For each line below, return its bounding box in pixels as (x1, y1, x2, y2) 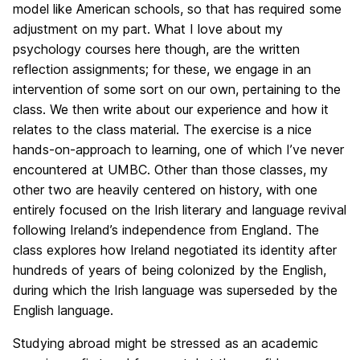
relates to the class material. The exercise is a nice (13, 121, 312, 137)
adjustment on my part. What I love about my (13, 21, 283, 37)
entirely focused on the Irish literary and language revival (13, 202, 346, 218)
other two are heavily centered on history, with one (13, 182, 317, 198)
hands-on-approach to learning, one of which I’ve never (13, 141, 344, 157)
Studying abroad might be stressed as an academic (13, 335, 318, 351)
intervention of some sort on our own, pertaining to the (13, 81, 341, 97)
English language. (13, 302, 113, 318)
